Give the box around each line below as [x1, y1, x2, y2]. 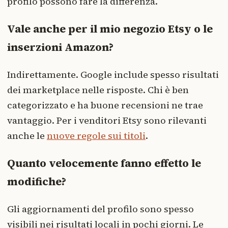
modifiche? [7, 174, 66, 189]
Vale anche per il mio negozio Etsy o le [7, 21, 213, 36]
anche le [7, 129, 47, 142]
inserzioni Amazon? [7, 39, 113, 54]
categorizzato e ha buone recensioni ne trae [7, 98, 203, 111]
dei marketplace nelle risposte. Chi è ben [7, 83, 189, 96]
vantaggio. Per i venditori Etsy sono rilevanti [7, 113, 207, 127]
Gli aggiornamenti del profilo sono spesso [7, 202, 194, 215]
